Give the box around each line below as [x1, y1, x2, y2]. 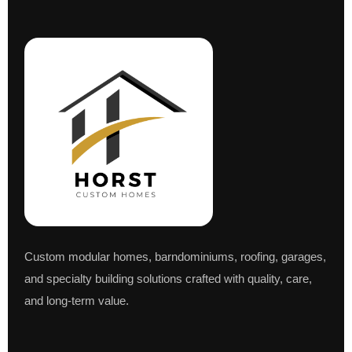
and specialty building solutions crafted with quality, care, [24, 271, 313, 285]
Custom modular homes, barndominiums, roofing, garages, [24, 249, 327, 263]
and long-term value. [24, 293, 130, 307]
